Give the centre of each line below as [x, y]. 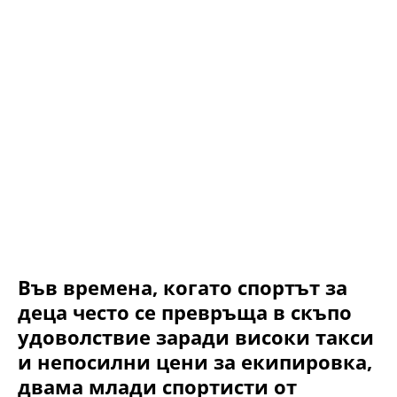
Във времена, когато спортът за [183, 287]
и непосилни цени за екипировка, [195, 361]
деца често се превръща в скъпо [185, 311]
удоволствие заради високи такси [196, 336]
